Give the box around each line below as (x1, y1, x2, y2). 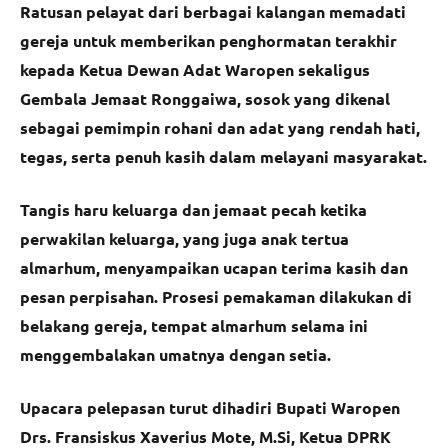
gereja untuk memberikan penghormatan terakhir (20, 30, 397, 52)
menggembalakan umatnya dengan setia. (20, 344, 331, 366)
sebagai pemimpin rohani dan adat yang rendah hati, (20, 117, 420, 139)
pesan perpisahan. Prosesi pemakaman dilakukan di (20, 286, 412, 308)
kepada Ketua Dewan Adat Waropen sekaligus (20, 59, 370, 81)
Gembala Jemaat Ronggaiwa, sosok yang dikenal (20, 88, 390, 110)
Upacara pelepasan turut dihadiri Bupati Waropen (20, 397, 400, 419)
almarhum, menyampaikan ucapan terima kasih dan (20, 257, 408, 279)
